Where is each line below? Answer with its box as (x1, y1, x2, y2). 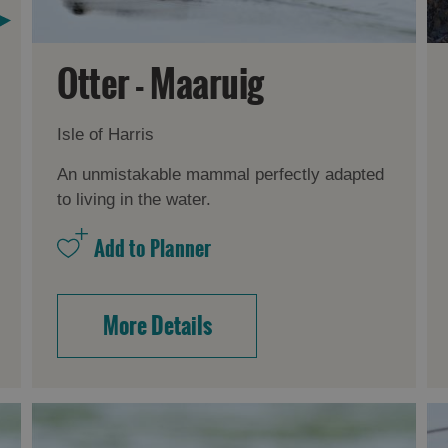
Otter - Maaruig (57, 56, 264, 112)
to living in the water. (57, 189, 212, 209)
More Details (102, 308, 212, 343)
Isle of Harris (57, 124, 155, 144)
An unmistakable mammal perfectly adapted (57, 164, 385, 184)
